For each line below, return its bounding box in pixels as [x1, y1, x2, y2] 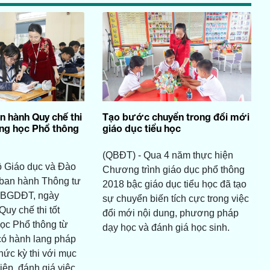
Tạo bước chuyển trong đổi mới [102, 111, 250, 123]
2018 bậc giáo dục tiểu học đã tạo [102, 179, 246, 190]
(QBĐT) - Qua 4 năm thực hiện [102, 150, 233, 161]
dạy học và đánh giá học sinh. [102, 222, 232, 233]
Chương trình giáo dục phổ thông [102, 165, 245, 175]
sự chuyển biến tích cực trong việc [102, 193, 249, 204]
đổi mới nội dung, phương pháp [102, 208, 239, 219]
